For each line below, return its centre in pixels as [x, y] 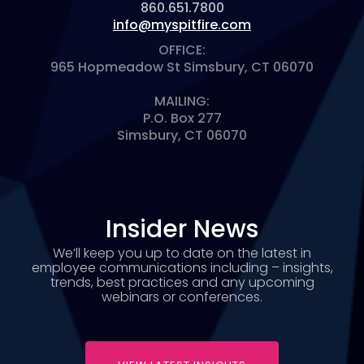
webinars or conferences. [182, 297]
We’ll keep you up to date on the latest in [182, 253]
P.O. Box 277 [182, 118]
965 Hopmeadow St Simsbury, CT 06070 [182, 67]
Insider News [182, 229]
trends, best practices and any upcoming [182, 282]
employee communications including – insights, [182, 267]
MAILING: [182, 101]
